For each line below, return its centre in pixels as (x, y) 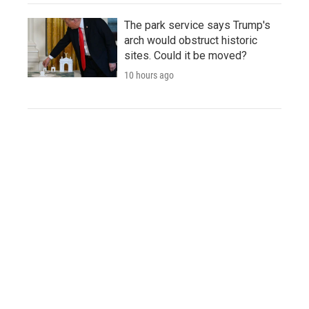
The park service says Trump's (197, 26)
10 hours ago (149, 76)
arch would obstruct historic (191, 41)
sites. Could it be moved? (186, 56)
